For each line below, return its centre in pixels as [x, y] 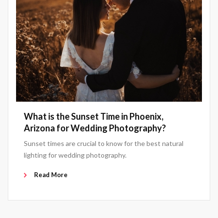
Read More [51, 175]
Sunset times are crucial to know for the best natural [104, 144]
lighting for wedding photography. [75, 155]
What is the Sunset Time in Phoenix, [94, 117]
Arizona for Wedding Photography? [95, 128]
